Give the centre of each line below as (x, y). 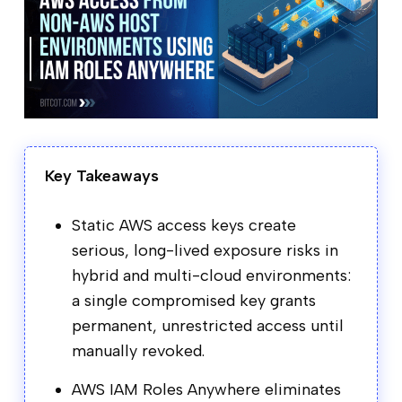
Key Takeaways (101, 175)
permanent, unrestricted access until (207, 325)
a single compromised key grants (193, 300)
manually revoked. (138, 350)
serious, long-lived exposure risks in (205, 250)
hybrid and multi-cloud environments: (211, 275)
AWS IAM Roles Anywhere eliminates (206, 389)
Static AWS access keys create (184, 225)
